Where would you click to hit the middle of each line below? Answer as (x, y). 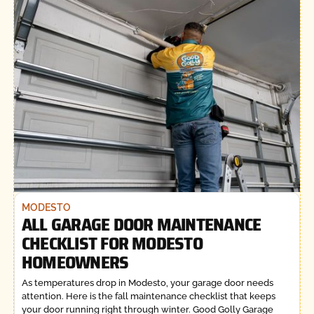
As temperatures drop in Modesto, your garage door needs (147, 282)
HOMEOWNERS (75, 262)
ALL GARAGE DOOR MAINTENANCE (141, 224)
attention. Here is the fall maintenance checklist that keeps (148, 296)
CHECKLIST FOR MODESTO (112, 243)
